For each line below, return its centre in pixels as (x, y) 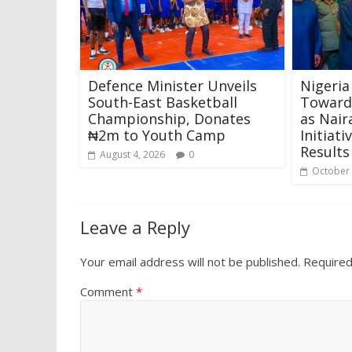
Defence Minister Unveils (172, 85)
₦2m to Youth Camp (157, 135)
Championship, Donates (169, 118)
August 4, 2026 (132, 154)
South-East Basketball (163, 102)
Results (325, 151)
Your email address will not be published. (190, 261)
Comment (108, 291)
